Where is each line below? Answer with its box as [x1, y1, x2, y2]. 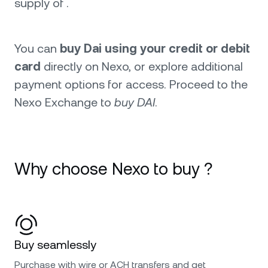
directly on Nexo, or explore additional [41, 59, 243, 74]
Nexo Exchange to [14, 95, 114, 109]
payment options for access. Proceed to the [14, 77, 248, 92]
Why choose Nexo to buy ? [14, 159, 212, 178]
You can [14, 41, 60, 56]
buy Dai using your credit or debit [60, 41, 250, 56]
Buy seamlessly [14, 237, 96, 252]
